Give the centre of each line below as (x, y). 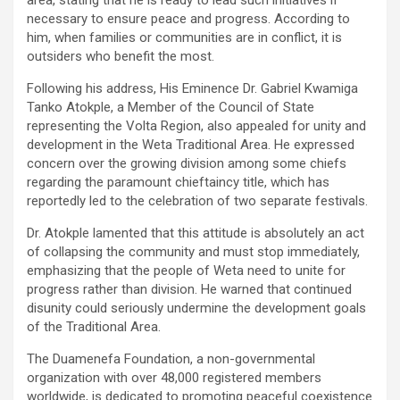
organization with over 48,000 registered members (174, 378)
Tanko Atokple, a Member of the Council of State (171, 108)
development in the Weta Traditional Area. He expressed (191, 145)
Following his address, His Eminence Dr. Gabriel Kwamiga (192, 89)
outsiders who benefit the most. (121, 57)
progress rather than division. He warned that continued (189, 290)
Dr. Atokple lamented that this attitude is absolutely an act (196, 233)
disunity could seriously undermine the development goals (196, 308)
